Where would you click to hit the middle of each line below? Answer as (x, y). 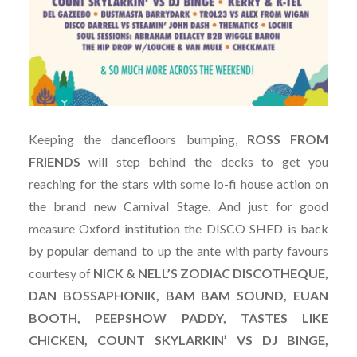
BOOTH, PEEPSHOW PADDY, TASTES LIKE (178, 317)
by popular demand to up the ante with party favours (178, 250)
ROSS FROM (288, 139)
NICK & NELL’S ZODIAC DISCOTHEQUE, (211, 273)
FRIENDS (54, 161)
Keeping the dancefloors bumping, (137, 139)
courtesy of (61, 273)
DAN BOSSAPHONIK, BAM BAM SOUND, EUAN (178, 295)
